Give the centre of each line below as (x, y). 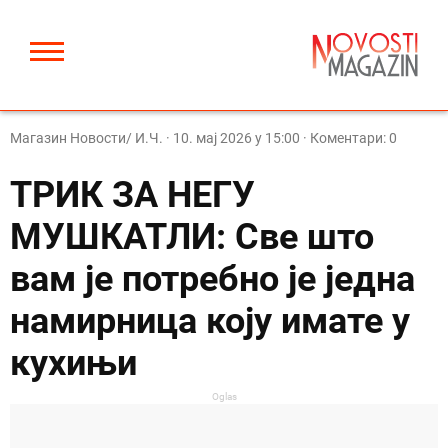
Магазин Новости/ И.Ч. (86, 138)
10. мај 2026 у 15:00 (236, 138)
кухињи (73, 363)
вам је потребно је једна (212, 279)
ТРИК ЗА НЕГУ (132, 195)
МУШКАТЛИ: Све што (192, 237)
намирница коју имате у (210, 321)
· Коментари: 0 (348, 138)
